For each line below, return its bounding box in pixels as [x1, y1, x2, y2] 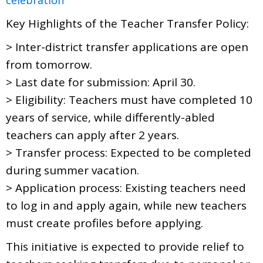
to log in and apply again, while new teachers [6, 197, 247, 213]
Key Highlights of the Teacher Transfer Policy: [6, 15, 249, 31]
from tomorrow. [6, 56, 92, 72]
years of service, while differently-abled [6, 109, 215, 125]
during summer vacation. [6, 162, 139, 178]
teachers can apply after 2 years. [6, 127, 179, 143]
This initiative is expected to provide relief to [6, 238, 244, 254]
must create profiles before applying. [6, 215, 203, 231]
